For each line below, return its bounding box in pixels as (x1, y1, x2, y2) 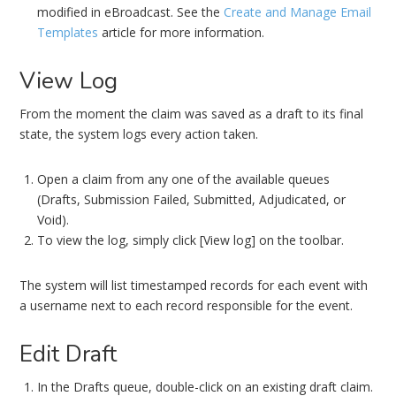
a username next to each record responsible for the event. (19, 297, 354, 314)
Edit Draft (19, 339, 118, 369)
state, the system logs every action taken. (19, 126, 259, 142)
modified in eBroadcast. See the (37, 4, 225, 20)
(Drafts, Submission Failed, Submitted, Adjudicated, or (37, 191, 346, 208)
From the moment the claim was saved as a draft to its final (19, 105, 364, 122)
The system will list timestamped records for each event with (19, 277, 369, 293)
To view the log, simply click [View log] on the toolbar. (37, 232, 345, 248)
